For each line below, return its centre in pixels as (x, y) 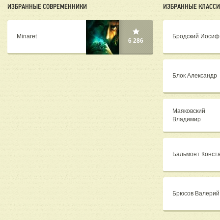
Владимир (186, 119)
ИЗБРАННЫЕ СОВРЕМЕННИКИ (47, 7)
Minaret (27, 37)
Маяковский (189, 111)
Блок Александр (194, 76)
